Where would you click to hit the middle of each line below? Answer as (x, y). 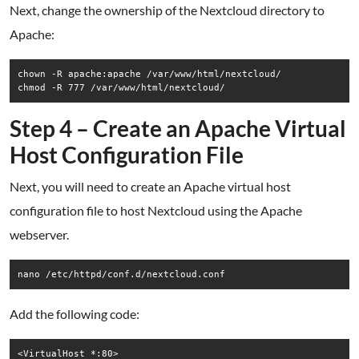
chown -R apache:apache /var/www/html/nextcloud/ (149, 74)
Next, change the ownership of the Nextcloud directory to (167, 10)
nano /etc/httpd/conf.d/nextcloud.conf (121, 274)
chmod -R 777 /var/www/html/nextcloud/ (121, 87)
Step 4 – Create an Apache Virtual (178, 128)
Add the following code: (75, 314)
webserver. (39, 234)
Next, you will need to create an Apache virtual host (150, 186)
